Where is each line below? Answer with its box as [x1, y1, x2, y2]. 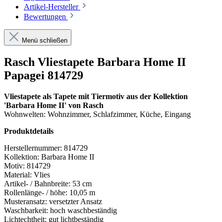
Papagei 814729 [4, 68, 83, 82]
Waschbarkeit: [4, 206, 48, 215]
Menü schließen [22, 36, 67, 44]
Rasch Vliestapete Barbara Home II [4, 55, 186, 68]
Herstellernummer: [4, 143, 62, 152]
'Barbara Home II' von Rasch [4, 101, 104, 110]
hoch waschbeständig [48, 206, 117, 215]
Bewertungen [24, 12, 68, 21]
